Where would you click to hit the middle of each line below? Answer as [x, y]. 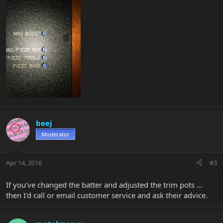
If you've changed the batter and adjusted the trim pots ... [104, 184]
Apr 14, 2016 [24, 163]
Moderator [56, 134]
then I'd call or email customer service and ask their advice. [107, 195]
